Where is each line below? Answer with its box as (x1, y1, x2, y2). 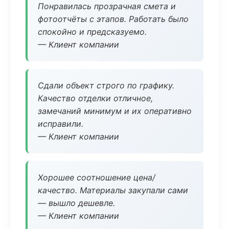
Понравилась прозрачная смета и (38, 1, 176, 11)
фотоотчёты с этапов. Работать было (38, 14, 189, 24)
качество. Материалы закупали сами (38, 185, 188, 195)
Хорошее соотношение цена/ (38, 172, 155, 182)
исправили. (38, 119, 83, 129)
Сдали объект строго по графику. (38, 80, 174, 90)
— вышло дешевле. (38, 198, 115, 208)
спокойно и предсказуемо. (38, 27, 147, 37)
